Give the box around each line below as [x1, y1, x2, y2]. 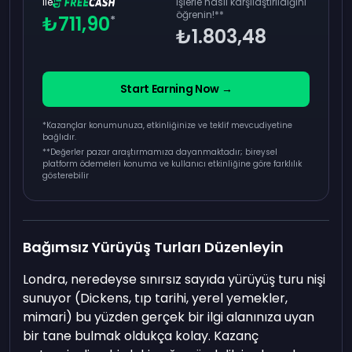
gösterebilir [42, 170, 90, 182]
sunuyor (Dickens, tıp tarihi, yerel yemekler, [23, 289, 288, 308]
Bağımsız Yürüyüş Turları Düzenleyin [23, 237, 284, 258]
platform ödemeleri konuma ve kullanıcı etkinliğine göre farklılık [42, 158, 302, 170]
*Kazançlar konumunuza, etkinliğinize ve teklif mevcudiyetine [42, 119, 293, 132]
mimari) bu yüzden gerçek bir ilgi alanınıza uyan [23, 308, 315, 327]
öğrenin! [176, 8, 214, 22]
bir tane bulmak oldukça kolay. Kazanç [23, 327, 259, 346]
